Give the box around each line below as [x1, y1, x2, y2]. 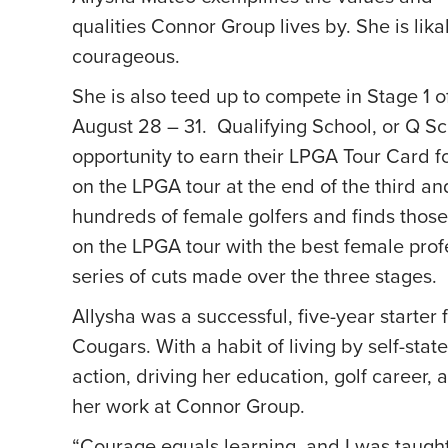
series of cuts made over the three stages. [72, 261, 437, 290]
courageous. [72, 41, 180, 70]
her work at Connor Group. [72, 391, 305, 420]
